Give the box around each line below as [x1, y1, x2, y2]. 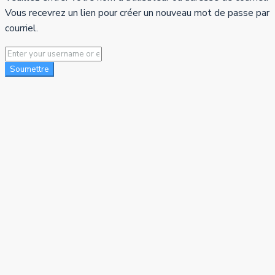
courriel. [5, 21, 38, 36]
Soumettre [10, 64, 49, 76]
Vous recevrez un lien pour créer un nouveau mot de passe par [5, 6, 269, 20]
